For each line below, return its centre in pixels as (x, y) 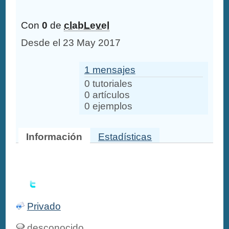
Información (54, 136)
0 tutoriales (108, 83)
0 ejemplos (108, 106)
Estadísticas (125, 136)
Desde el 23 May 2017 (71, 43)
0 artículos (107, 95)
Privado (44, 206)
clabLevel (87, 26)
